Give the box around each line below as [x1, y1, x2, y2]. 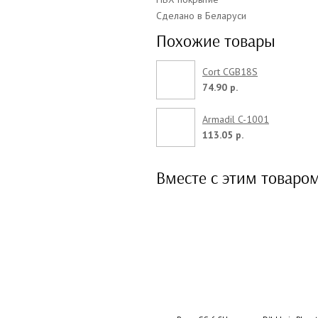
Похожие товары [156, 31, 275, 51]
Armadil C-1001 [202, 112, 269, 126]
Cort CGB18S [202, 65, 258, 78]
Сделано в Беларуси [156, 9, 246, 22]
